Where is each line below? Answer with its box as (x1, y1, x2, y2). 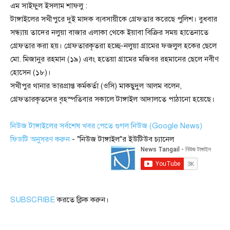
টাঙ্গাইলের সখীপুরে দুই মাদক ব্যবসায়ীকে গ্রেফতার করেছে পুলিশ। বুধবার (10, 14, 217, 24)
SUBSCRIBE (10, 195, 55, 204)
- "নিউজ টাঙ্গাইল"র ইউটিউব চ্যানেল (70, 135, 174, 144)
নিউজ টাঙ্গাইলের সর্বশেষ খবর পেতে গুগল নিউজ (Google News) (10, 121, 202, 131)
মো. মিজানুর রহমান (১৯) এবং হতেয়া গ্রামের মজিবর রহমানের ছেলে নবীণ (10, 54, 219, 64)
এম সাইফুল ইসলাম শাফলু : (10, 1, 87, 11)
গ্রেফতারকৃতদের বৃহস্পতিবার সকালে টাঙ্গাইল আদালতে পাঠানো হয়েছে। (10, 94, 215, 104)
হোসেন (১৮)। (10, 68, 51, 78)
